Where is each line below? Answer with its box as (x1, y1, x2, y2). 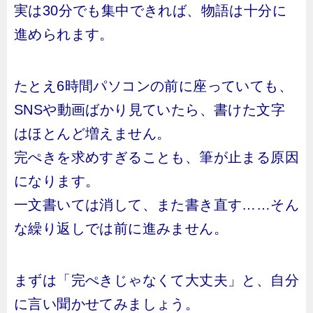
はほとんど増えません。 (14, 126, 171, 141)
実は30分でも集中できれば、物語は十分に (14, 3, 286, 18)
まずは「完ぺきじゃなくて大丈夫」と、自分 (14, 272, 299, 288)
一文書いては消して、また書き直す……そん (14, 197, 299, 212)
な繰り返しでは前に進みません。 (14, 221, 228, 236)
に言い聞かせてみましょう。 (14, 296, 200, 312)
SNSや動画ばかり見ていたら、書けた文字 (14, 102, 285, 117)
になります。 (14, 173, 100, 189)
